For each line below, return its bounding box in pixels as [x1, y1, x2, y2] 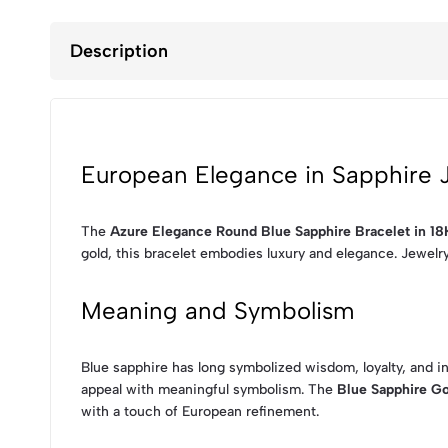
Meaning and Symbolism [81, 295, 355, 325]
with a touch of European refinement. [81, 402, 319, 420]
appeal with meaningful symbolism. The [81, 380, 337, 398]
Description [70, 40, 168, 63]
